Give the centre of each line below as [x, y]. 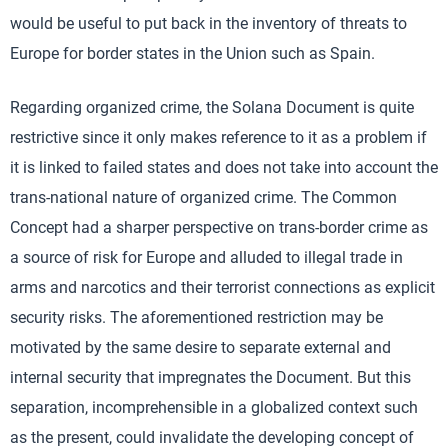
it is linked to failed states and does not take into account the [224, 167]
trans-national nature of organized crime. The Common [203, 197]
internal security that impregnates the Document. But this [210, 377]
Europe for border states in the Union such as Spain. [192, 53]
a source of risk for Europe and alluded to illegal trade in [206, 257]
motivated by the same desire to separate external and [200, 347]
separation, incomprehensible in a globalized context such [214, 407]
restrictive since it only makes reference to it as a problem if [218, 137]
